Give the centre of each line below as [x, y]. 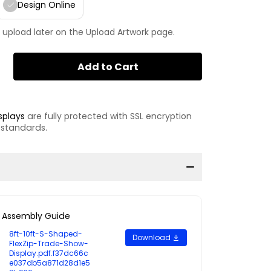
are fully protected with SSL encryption [108, 116]
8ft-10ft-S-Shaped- [46, 233]
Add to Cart [108, 67]
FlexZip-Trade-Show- [49, 243]
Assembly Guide [36, 216]
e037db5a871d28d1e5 [50, 263]
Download [152, 237]
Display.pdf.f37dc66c [49, 253]
